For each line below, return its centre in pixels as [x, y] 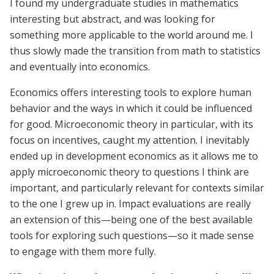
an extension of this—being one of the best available [131, 219]
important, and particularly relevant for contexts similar [137, 187]
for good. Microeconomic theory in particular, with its [131, 124]
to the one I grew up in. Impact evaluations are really [130, 203]
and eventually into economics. [81, 66]
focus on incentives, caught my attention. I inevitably [130, 140]
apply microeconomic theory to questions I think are [129, 172]
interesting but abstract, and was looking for [113, 19]
